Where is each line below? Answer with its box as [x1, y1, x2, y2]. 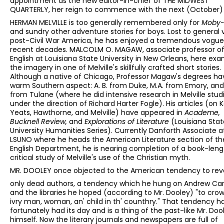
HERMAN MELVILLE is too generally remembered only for [10, 17, 201, 28]
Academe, [184, 107, 220, 118]
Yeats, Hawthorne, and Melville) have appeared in [10, 107, 184, 118]
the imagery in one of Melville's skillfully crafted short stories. [10, 62, 221, 73]
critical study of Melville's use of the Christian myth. [10, 152, 190, 163]
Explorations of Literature [84, 116, 171, 127]
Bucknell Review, [10, 116, 69, 127]
